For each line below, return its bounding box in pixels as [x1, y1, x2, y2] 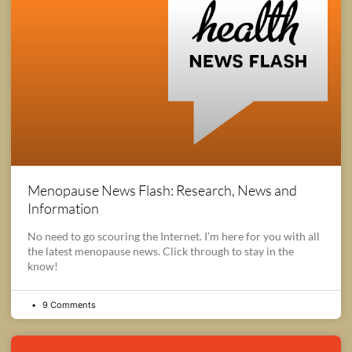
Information [27, 199, 99, 217]
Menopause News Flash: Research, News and [27, 181, 297, 199]
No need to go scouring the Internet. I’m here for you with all [27, 229, 320, 243]
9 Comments [40, 299, 96, 310]
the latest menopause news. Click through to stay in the [27, 244, 294, 258]
